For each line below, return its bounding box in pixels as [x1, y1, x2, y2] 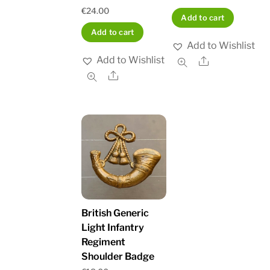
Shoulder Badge [81, 250, 155, 262]
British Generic [81, 207, 149, 219]
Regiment [81, 236, 126, 248]
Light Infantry [81, 221, 145, 233]
